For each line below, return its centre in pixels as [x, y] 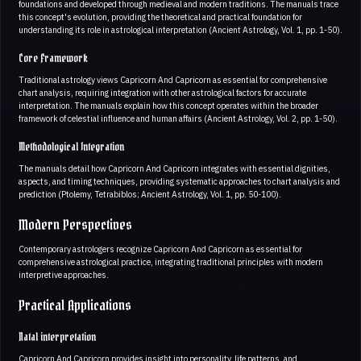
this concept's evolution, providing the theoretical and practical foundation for [160, 17]
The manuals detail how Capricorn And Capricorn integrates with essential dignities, [174, 168]
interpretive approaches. [64, 274]
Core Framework [53, 58]
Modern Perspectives [75, 225]
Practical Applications [75, 305]
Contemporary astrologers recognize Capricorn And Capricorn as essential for [160, 249]
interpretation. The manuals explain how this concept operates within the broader [168, 105]
